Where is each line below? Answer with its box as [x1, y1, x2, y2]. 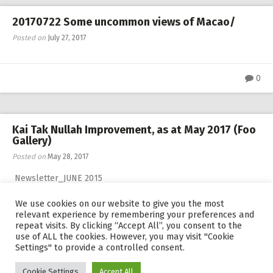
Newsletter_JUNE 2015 [12, 173, 107, 183]
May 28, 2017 [48, 152, 88, 161]
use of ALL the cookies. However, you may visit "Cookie [15, 231, 234, 242]
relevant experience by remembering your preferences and [15, 209, 255, 220]
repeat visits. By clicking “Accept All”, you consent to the [15, 220, 242, 231]
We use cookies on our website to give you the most [15, 198, 224, 209]
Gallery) [12, 134, 51, 147]
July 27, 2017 [48, 34, 86, 42]
